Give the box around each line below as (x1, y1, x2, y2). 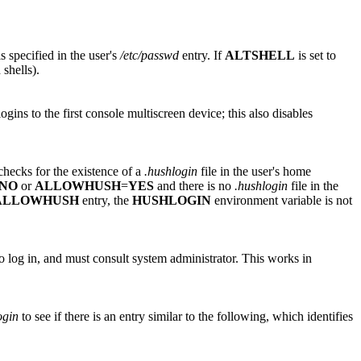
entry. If (179, 48, 225, 62)
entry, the (79, 193, 132, 207)
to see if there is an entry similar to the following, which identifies (19, 309, 353, 323)
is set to (295, 48, 336, 62)
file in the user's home (197, 164, 311, 178)
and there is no (154, 178, 234, 193)
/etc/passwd (120, 48, 179, 62)
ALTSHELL (225, 48, 295, 62)
